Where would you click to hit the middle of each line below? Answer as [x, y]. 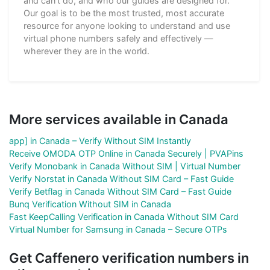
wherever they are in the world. [86, 51]
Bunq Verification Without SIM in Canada [90, 204]
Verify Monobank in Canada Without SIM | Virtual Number [125, 166]
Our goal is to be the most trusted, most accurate [124, 13]
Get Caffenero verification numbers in [129, 258]
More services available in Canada [119, 120]
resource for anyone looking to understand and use [127, 26]
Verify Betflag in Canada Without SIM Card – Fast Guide [120, 192]
